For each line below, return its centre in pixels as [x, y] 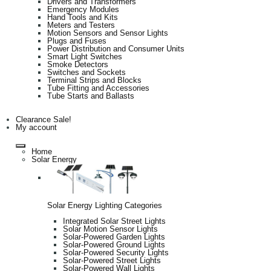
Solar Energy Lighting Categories [105, 205]
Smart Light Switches [85, 56]
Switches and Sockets [87, 72]
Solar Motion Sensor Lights [110, 229]
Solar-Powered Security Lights [116, 252]
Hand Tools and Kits [83, 17]
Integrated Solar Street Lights [114, 221]
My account [36, 127]
